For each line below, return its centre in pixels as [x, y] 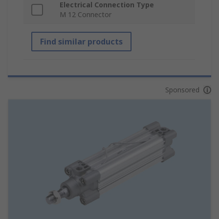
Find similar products [81, 42]
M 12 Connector [86, 15]
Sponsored [182, 90]
